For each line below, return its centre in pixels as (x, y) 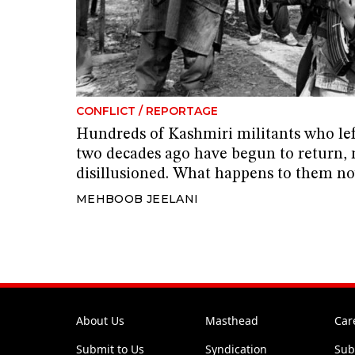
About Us (100, 320)
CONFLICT (106, 111)
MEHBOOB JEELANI (137, 198)
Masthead (232, 320)
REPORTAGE (182, 111)
